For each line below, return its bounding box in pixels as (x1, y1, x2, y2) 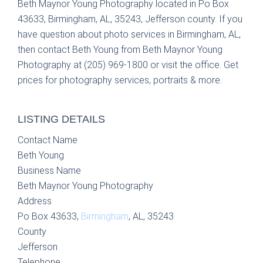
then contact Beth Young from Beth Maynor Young (18, 44, 222, 55)
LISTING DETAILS (18, 113, 105, 125)
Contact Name (18, 134, 77, 146)
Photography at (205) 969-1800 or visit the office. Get (18, 59, 238, 70)
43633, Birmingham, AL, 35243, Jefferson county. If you (18, 14, 242, 25)
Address (18, 195, 52, 207)
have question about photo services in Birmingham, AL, (18, 29, 241, 40)
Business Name (18, 165, 81, 176)
